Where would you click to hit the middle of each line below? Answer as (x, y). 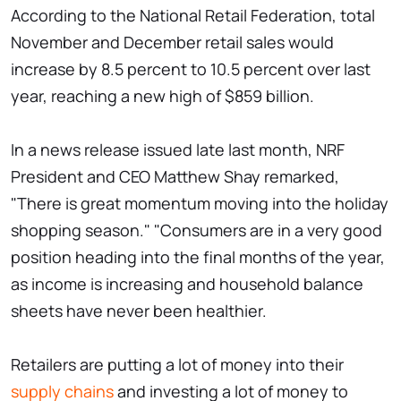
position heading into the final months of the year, (198, 257)
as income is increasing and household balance (187, 284)
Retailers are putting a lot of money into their (177, 365)
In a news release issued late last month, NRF (178, 150)
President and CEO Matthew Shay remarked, (175, 177)
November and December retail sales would (172, 43)
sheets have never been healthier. (139, 311)
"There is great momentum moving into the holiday (200, 204)
